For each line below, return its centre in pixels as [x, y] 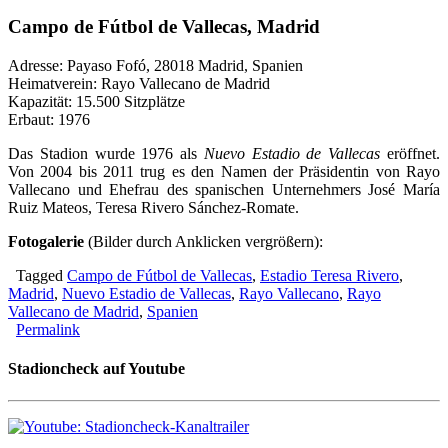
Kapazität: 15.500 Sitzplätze [96, 102]
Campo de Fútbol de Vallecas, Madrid [164, 27]
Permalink [48, 330]
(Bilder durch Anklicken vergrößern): [203, 242]
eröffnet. [410, 154]
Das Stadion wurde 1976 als [106, 154]
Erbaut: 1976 [49, 120]
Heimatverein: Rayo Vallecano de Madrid [139, 84]
